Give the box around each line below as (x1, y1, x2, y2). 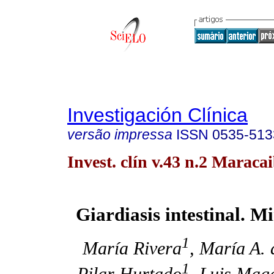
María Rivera (82, 238, 182, 259)
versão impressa (67, 127, 172, 143)
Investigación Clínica (67, 104, 248, 126)
